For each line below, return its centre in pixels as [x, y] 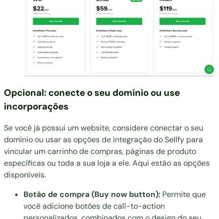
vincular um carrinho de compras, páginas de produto [100, 152]
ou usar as [53, 140]
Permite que [183, 195]
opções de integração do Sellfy [129, 140]
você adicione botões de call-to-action [94, 206]
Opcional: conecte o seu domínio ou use [92, 92]
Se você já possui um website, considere [77, 128]
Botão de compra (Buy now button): [92, 195]
